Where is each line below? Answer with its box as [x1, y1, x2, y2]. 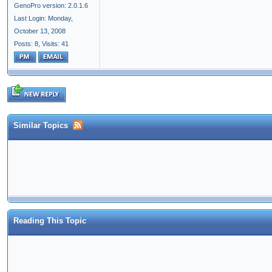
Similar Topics [13, 121, 68, 131]
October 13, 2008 [14, 27, 66, 35]
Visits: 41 [42, 40, 69, 48]
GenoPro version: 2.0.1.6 [14, 2, 88, 10]
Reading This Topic [13, 216, 86, 226]
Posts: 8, [14, 40, 40, 48]
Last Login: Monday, [14, 15, 73, 22]
